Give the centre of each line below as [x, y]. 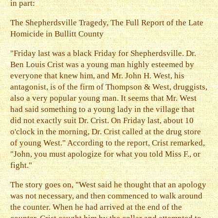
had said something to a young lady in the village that [103, 109]
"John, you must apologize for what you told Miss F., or [106, 154]
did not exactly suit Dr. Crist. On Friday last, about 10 [102, 120]
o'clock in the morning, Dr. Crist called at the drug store [106, 131]
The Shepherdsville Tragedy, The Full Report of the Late [107, 23]
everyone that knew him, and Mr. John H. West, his [98, 75]
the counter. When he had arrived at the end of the [96, 207]
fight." [21, 165]
